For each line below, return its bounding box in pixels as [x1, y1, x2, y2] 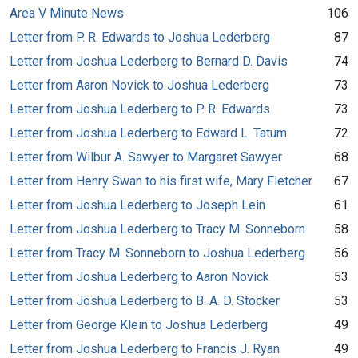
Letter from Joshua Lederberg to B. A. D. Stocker [10, 292, 280, 308]
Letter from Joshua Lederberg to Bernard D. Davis [10, 53, 288, 69]
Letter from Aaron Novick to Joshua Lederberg [10, 77, 269, 93]
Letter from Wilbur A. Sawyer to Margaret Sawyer [10, 149, 282, 165]
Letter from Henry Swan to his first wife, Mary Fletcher [10, 173, 312, 189]
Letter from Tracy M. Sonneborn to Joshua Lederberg [10, 245, 305, 261]
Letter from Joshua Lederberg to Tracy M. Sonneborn [10, 221, 305, 237]
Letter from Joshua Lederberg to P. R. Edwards [10, 101, 270, 117]
